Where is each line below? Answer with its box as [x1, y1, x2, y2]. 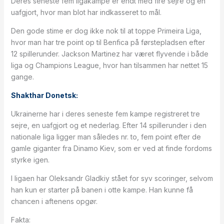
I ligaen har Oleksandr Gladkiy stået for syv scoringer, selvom [10, 174, 213, 182]
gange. [10, 72, 34, 81]
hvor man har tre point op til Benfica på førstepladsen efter [10, 38, 205, 46]
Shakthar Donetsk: [10, 91, 78, 99]
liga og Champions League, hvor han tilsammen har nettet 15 [10, 61, 208, 69]
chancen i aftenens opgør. [10, 197, 97, 205]
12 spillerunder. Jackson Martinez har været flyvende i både [10, 49, 208, 58]
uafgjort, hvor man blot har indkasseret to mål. [10, 8, 161, 16]
